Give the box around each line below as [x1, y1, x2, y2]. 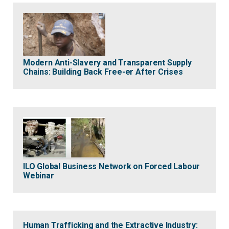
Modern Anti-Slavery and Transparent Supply [23, 57, 192, 67]
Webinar [23, 171, 54, 181]
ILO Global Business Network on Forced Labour [23, 162, 200, 172]
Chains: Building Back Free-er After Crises [23, 66, 183, 77]
